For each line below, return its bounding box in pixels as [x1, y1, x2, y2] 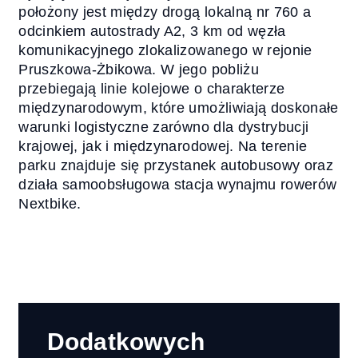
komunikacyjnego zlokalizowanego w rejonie [18, 42, 312, 59]
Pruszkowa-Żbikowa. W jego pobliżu [18, 62, 259, 78]
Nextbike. [18, 196, 82, 213]
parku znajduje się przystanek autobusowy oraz [18, 157, 334, 174]
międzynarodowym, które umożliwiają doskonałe [18, 100, 339, 117]
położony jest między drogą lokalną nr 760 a [18, 4, 312, 21]
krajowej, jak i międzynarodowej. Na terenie [18, 138, 308, 155]
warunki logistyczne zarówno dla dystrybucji [18, 119, 309, 136]
